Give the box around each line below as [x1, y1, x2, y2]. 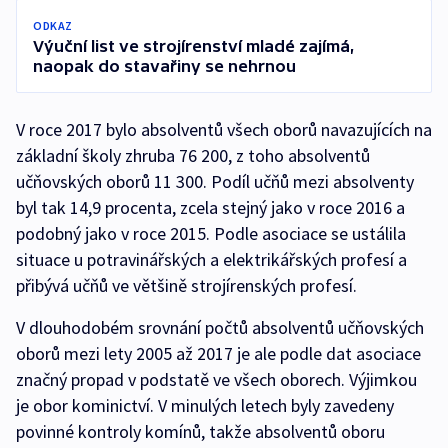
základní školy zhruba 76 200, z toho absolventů [16, 144, 370, 167]
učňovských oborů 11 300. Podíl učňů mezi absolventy [16, 170, 414, 193]
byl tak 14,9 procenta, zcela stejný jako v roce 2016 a [16, 196, 405, 219]
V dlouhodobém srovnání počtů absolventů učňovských [16, 316, 424, 339]
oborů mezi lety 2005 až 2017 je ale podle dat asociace [16, 342, 421, 365]
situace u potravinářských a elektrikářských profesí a [16, 248, 407, 271]
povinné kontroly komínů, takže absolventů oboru [16, 420, 385, 443]
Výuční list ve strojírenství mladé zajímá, [33, 37, 355, 55]
